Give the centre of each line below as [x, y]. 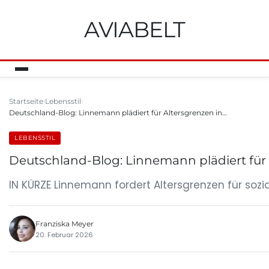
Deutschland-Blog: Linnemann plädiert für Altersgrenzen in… [118, 113]
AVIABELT [134, 29]
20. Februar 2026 [64, 234]
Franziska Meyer [65, 223]
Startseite [26, 101]
